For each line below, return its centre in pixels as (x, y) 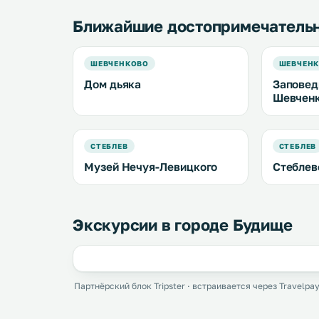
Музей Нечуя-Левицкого (151, 167)
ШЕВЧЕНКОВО (120, 63)
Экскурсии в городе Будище (183, 225)
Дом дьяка (113, 84)
